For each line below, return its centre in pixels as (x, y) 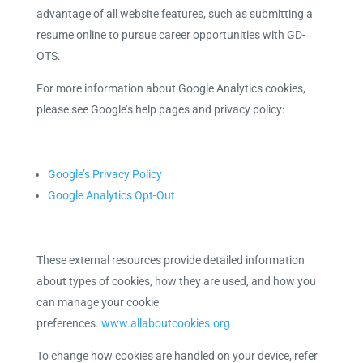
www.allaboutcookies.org (165, 323)
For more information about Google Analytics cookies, (171, 88)
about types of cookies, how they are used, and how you (176, 281)
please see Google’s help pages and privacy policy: (160, 109)
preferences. (68, 323)
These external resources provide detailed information (170, 260)
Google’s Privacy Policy (105, 174)
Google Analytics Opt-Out (111, 195)
